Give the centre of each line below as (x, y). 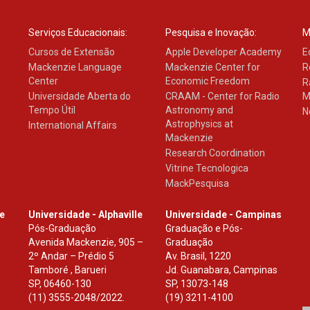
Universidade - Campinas (223, 215)
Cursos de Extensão (71, 52)
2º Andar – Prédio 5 (71, 256)
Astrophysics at (199, 124)
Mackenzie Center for (212, 67)
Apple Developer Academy (223, 52)
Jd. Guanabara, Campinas (221, 270)
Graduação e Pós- (204, 229)
